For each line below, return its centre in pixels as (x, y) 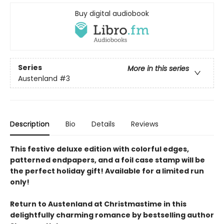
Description (30, 124)
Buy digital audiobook (112, 13)
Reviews (145, 124)
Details (103, 124)
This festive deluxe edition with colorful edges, (99, 149)
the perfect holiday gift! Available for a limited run (107, 171)
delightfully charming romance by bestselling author (112, 215)
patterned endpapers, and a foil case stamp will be (107, 160)
